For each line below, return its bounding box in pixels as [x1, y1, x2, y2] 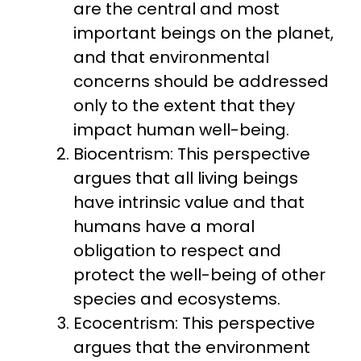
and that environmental [73, 46, 270, 69]
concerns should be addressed [73, 70, 330, 93]
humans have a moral [73, 215, 255, 239]
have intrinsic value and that [73, 191, 305, 214]
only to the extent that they [73, 94, 296, 118]
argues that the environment [73, 336, 311, 359]
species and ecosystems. [73, 288, 281, 311]
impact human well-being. [73, 118, 290, 142]
